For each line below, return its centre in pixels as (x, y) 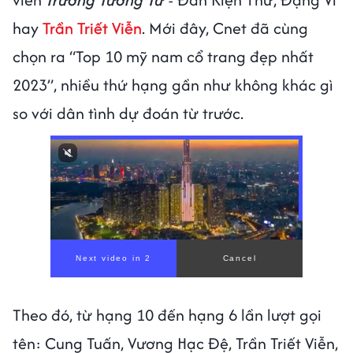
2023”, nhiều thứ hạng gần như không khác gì (173, 85)
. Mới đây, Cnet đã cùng (225, 28)
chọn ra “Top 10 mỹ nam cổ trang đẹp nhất (163, 57)
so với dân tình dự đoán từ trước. (130, 113)
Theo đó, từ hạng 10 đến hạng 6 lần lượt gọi (167, 315)
